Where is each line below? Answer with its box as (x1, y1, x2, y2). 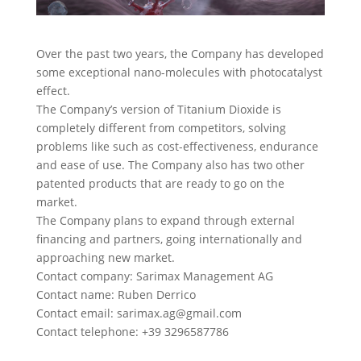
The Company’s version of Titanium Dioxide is (35, 101, 281, 117)
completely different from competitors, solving (35, 119, 286, 135)
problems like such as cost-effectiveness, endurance (35, 138, 318, 154)
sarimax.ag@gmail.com (116, 305, 242, 321)
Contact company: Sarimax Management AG (35, 268, 273, 284)
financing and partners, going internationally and (35, 230, 302, 247)
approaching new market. (35, 249, 175, 265)
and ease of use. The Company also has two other (35, 156, 305, 172)
